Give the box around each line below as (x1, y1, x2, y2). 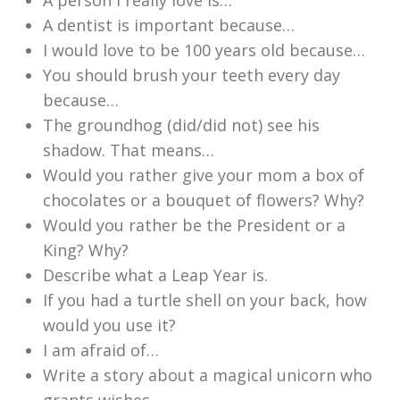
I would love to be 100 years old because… (43, 39, 365, 62)
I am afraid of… (43, 339, 159, 362)
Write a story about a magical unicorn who (43, 364, 372, 387)
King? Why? (43, 239, 129, 262)
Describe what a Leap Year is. (43, 264, 268, 287)
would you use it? (43, 314, 176, 337)
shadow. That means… (43, 139, 214, 162)
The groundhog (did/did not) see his (43, 114, 320, 137)
